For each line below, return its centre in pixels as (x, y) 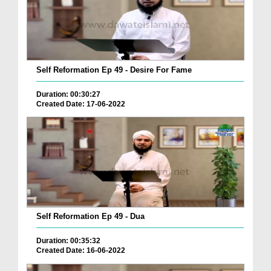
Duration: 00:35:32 (68, 241)
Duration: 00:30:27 (68, 94)
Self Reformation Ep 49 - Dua (90, 217)
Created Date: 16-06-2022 (81, 251)
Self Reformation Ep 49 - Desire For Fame (114, 70)
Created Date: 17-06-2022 (81, 104)
